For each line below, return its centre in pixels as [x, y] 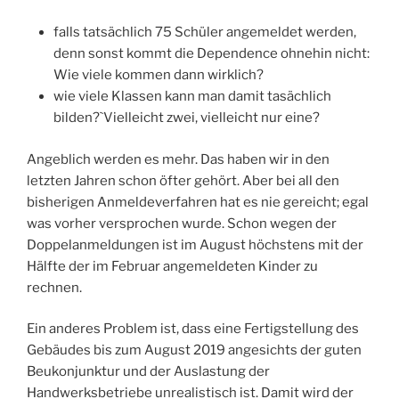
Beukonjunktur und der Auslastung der [148, 372]
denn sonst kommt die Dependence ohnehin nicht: [212, 54]
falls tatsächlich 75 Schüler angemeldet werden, [205, 33]
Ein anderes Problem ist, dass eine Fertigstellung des [193, 329]
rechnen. [54, 287]
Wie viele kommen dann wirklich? [159, 75]
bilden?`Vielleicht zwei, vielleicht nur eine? [187, 118]
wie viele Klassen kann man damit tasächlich [192, 97]
